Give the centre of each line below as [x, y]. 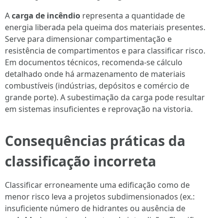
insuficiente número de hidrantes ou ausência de [95, 208]
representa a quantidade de [133, 16]
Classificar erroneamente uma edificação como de [97, 185]
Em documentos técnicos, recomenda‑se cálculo [94, 62]
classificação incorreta [81, 161]
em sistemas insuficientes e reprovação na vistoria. [99, 109]
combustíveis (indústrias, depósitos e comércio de [97, 86]
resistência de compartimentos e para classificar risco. [105, 51]
